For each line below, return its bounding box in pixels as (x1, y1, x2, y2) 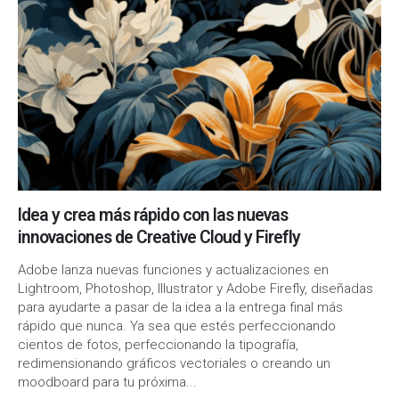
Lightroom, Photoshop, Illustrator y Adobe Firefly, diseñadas (18, 280, 373, 297)
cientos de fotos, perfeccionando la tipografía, (18, 336, 298, 353)
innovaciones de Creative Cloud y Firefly (18, 226, 300, 248)
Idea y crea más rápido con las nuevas (18, 204, 288, 225)
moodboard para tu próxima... (18, 373, 197, 390)
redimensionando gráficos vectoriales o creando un (18, 354, 330, 371)
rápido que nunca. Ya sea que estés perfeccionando (18, 317, 336, 334)
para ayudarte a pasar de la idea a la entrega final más (18, 298, 343, 315)
